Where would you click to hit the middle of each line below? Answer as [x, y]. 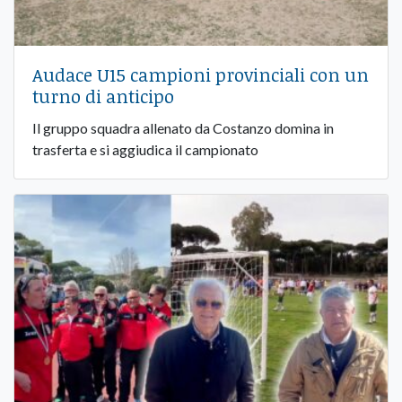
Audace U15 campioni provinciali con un [201, 74]
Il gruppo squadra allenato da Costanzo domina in [183, 127]
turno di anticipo [103, 96]
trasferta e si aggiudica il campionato [145, 149]
